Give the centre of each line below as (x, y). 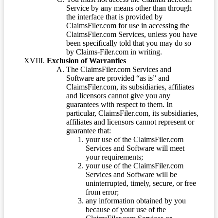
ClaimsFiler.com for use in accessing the (128, 25)
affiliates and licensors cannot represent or (130, 122)
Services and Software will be (131, 174)
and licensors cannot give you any (118, 95)
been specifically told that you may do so (129, 43)
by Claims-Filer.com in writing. (114, 52)
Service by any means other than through (129, 8)
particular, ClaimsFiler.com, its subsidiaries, (132, 113)
